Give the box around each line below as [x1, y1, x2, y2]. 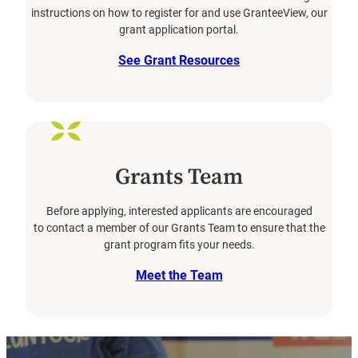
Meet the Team [135, 267, 223, 283]
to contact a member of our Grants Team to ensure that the [33, 221, 325, 235]
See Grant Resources [118, 53, 240, 69]
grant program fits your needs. [103, 237, 255, 252]
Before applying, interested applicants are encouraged [46, 204, 312, 218]
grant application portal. [119, 23, 239, 38]
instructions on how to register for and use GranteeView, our [30, 6, 328, 21]
